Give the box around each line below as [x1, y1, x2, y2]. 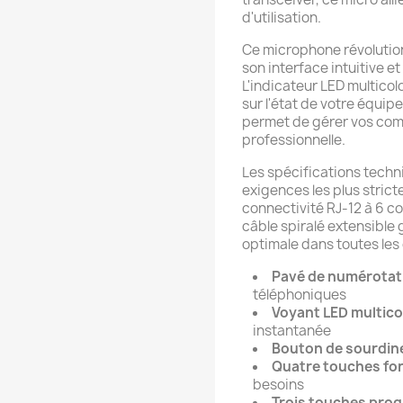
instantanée [253, 320, 331, 340]
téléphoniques [253, 284, 346, 304]
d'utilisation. [242, 7, 321, 27]
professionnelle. [242, 130, 345, 149]
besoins [253, 374, 304, 394]
